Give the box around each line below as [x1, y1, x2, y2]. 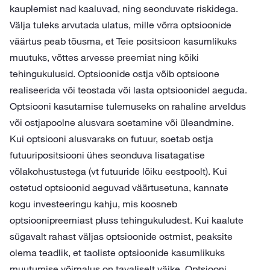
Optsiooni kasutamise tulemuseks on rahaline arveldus [10, 100, 246, 112]
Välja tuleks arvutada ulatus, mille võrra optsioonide [10, 19, 231, 31]
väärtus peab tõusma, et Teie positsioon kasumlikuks [10, 35, 237, 47]
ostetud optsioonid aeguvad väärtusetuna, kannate [10, 181, 228, 193]
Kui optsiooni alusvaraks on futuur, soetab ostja [10, 133, 213, 145]
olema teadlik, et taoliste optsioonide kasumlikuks [10, 246, 225, 259]
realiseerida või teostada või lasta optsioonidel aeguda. [10, 84, 247, 96]
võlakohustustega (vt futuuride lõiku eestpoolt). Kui [10, 165, 227, 177]
